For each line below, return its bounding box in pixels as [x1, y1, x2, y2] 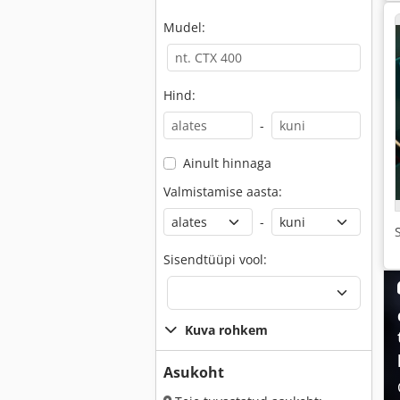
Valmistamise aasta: [163, 183, 282, 200]
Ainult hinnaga [182, 154, 271, 171]
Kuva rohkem [185, 321, 268, 338]
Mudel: [163, 19, 205, 36]
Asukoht [163, 362, 224, 382]
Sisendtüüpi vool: [163, 251, 267, 268]
